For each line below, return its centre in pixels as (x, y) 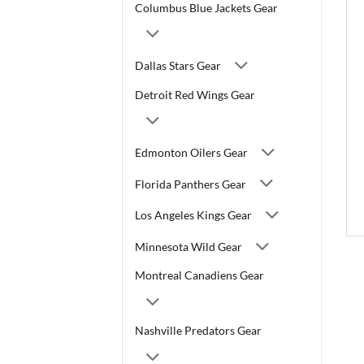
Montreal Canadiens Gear (199, 275)
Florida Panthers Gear (191, 184)
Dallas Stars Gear (178, 66)
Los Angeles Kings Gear (193, 215)
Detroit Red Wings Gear (195, 94)
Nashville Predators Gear (198, 331)
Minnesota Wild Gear (188, 247)
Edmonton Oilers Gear (191, 152)
